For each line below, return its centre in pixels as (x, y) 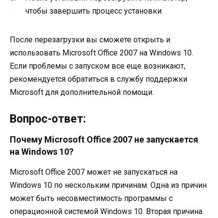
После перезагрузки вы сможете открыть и (90, 40)
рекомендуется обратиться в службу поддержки (99, 79)
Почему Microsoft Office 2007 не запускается (104, 139)
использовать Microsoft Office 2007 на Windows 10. (101, 53)
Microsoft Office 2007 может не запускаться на (94, 172)
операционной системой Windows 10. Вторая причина (106, 211)
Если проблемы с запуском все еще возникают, (98, 66)
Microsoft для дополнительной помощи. (82, 92)
